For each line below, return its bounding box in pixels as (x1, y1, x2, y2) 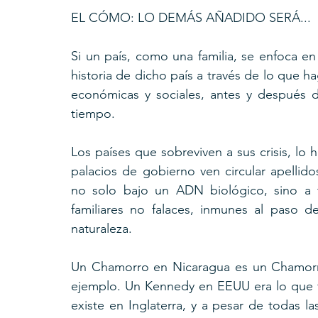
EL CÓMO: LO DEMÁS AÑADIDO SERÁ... (71, 9, 311, 26)
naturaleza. (71, 220, 132, 236)
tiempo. (71, 105, 115, 121)
